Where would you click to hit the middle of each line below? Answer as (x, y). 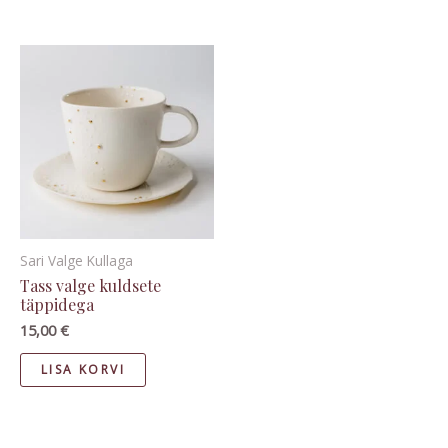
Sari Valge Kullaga (76, 261)
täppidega (57, 305)
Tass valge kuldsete (90, 286)
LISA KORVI (83, 370)
